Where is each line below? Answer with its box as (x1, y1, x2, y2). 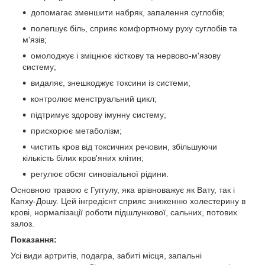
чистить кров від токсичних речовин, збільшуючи (31, 142, 217, 152)
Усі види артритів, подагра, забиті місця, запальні (11, 251, 202, 261)
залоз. (11, 219, 34, 229)
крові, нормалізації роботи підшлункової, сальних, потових (11, 208, 237, 218)
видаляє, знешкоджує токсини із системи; (31, 78, 190, 88)
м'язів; (22, 35, 47, 45)
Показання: (11, 235, 57, 245)
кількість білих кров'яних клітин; (22, 153, 144, 163)
